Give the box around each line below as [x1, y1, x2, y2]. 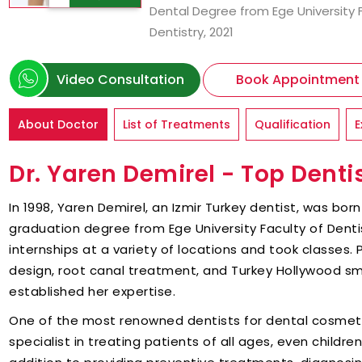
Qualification [255, 116, 330, 133]
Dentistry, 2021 [149, 23, 234, 40]
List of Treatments [123, 116, 230, 133]
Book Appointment [236, 70, 360, 89]
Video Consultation [57, 70, 184, 89]
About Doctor [18, 116, 99, 133]
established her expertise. [9, 283, 175, 300]
